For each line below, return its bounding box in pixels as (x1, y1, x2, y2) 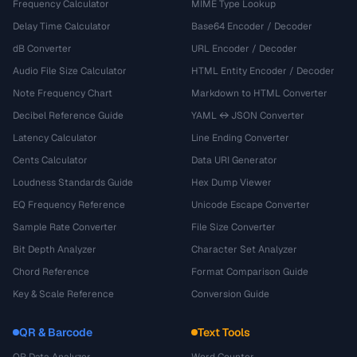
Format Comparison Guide (191, 265, 308, 278)
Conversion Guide (191, 288, 269, 300)
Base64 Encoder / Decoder (191, 20, 312, 33)
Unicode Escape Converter (191, 198, 310, 211)
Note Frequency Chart (13, 87, 112, 100)
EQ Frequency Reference (13, 198, 125, 211)
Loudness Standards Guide (13, 176, 133, 189)
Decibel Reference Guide (13, 109, 124, 122)
